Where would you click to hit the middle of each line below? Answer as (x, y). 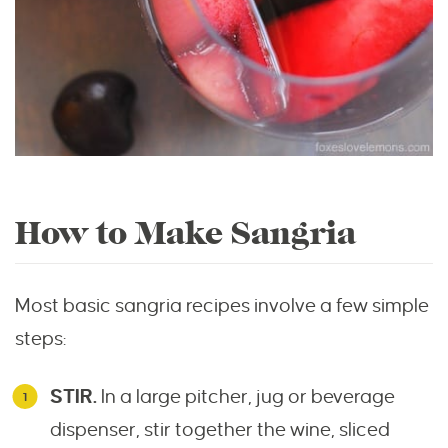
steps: (40, 339)
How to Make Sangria (185, 234)
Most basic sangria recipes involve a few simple (222, 306)
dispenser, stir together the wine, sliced (220, 430)
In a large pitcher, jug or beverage (246, 397)
